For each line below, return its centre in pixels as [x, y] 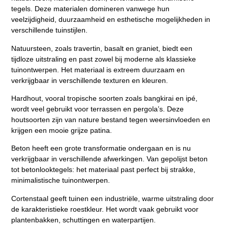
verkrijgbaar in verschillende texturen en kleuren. [90, 80]
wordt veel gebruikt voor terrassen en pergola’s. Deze [98, 109]
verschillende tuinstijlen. [50, 30]
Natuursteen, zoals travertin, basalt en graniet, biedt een [102, 48]
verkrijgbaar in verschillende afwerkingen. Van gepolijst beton [110, 159]
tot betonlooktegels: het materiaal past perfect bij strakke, [104, 170]
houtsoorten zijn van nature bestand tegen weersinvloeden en [111, 120]
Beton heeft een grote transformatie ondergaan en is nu [101, 148]
